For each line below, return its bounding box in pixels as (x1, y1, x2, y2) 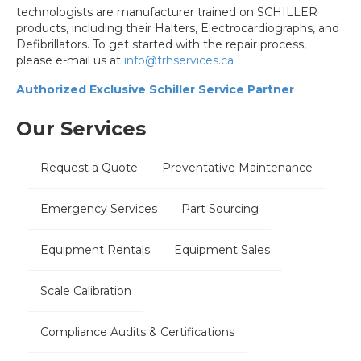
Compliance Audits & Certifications (40, 325, 234, 340)
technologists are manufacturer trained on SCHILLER (16, 5, 317, 20)
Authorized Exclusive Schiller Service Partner (16, 82, 294, 98)
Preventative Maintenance (162, 160, 313, 176)
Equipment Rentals (40, 243, 150, 258)
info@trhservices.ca (124, 53, 234, 68)
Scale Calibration (40, 284, 131, 299)
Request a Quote (40, 160, 138, 176)
